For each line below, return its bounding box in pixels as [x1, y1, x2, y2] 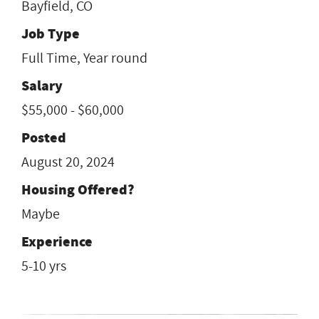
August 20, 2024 [21, 152, 115, 172]
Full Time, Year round [21, 48, 147, 68]
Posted [21, 127, 66, 147]
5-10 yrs [21, 256, 66, 276]
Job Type [21, 23, 80, 43]
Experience [21, 231, 93, 251]
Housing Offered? [21, 179, 135, 199]
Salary [21, 75, 63, 95]
